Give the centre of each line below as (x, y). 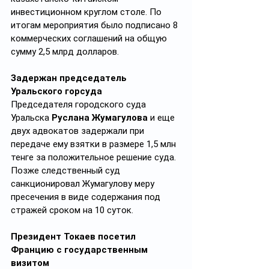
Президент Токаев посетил (74, 237)
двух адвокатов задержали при (79, 131)
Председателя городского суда (80, 104)
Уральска (30, 118)
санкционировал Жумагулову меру (84, 184)
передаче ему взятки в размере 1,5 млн (95, 144)
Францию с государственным (80, 250)
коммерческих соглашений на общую (90, 38)
